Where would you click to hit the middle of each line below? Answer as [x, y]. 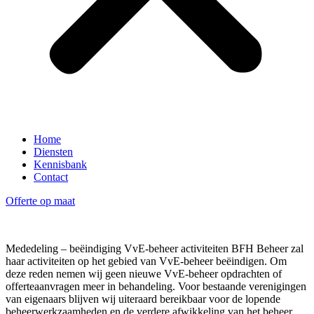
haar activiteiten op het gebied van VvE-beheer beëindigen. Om [146, 261]
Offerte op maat [40, 201]
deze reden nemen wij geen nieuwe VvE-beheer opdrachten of [144, 274]
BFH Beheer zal [267, 248]
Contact [51, 177]
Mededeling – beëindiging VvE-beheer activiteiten [117, 248]
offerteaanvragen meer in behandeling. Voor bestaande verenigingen [156, 286]
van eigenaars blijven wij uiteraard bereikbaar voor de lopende [143, 299]
